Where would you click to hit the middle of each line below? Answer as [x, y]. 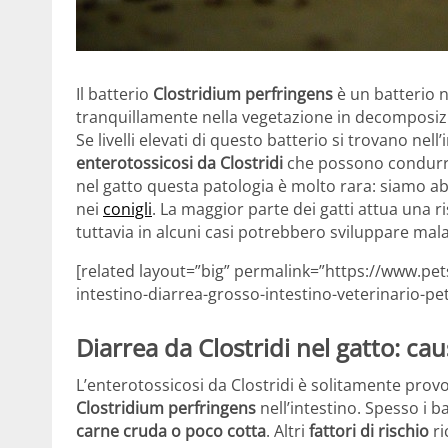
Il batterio [114, 93]
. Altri [287, 431]
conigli [127, 208]
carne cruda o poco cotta [171, 431]
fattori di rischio [371, 431]
